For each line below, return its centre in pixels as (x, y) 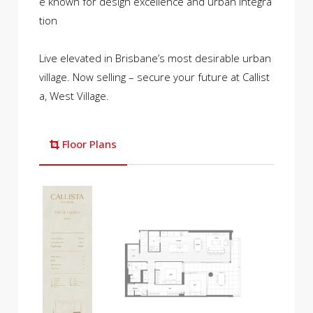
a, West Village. (74, 95)
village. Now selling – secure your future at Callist (155, 77)
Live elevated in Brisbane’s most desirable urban (155, 58)
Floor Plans (90, 144)
